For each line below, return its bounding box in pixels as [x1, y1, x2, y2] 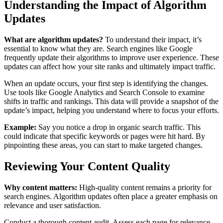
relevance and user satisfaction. [4, 201, 101, 210]
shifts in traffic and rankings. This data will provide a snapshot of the [4, 97, 219, 106]
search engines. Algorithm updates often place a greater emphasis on [4, 192, 218, 201]
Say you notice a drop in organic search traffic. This [36, 122, 201, 131]
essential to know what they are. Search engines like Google [4, 44, 193, 53]
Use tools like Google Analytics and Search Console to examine [4, 88, 205, 97]
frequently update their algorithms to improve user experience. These [4, 53, 219, 62]
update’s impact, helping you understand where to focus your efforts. [4, 106, 219, 114]
